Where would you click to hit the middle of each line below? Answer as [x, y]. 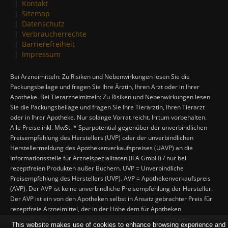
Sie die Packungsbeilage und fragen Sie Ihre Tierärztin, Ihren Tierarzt [107, 107]
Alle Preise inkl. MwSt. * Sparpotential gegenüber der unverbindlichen [109, 128]
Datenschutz [44, 24]
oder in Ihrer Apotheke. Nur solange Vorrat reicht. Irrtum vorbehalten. [108, 118]
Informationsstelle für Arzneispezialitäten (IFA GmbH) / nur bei [98, 158]
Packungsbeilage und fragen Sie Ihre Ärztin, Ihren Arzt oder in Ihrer [105, 87]
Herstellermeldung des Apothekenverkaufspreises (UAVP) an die [102, 148]
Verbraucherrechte [54, 34]
